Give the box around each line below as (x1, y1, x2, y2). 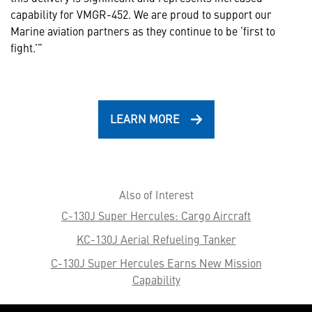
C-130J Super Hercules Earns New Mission (50, 255, 262, 271)
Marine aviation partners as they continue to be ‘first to (10, 23, 275, 39)
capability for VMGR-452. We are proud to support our (10, 6, 272, 22)
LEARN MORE (109, 111, 180, 127)
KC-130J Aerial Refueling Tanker (76, 231, 236, 247)
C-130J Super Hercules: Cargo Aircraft (61, 208, 251, 224)
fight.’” (10, 40, 42, 56)
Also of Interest (118, 187, 194, 203)
